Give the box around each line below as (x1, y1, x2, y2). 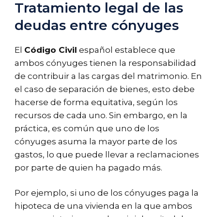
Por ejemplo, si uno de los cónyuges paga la (15, 188, 199, 198)
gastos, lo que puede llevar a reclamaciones (15, 149, 199, 159)
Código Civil (24, 45, 77, 55)
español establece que (77, 45, 175, 55)
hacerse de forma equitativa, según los (15, 97, 178, 107)
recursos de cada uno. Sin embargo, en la (15, 110, 187, 120)
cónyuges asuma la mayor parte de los (15, 136, 177, 146)
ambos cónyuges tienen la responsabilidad (15, 58, 196, 68)
